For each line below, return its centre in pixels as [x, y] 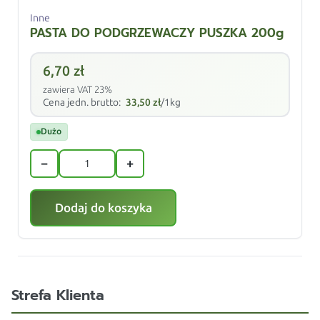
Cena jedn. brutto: [83, 102]
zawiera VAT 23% [78, 90]
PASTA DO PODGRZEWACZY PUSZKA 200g [157, 33]
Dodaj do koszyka [103, 208]
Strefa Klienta [58, 295]
